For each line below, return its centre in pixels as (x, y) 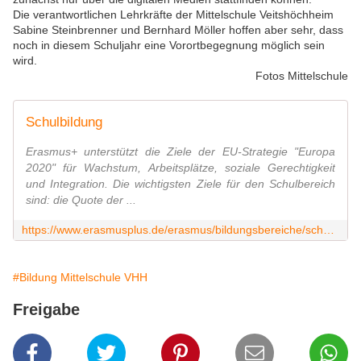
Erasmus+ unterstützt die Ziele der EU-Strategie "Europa (180, 152)
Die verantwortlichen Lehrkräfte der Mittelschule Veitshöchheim (173, 15)
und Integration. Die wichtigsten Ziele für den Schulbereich (180, 184)
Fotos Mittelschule (302, 76)
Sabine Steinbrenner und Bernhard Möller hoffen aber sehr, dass (178, 30)
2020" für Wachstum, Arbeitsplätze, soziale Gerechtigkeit (180, 168)
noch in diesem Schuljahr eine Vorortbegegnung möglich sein (169, 46)
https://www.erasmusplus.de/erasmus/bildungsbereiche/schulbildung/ (329, 230)
